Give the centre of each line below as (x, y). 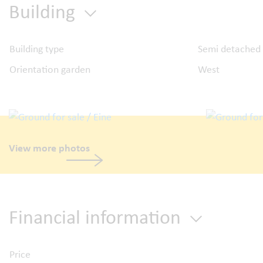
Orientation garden (50, 69)
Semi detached (229, 49)
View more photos (49, 148)
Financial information (97, 216)
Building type (37, 49)
